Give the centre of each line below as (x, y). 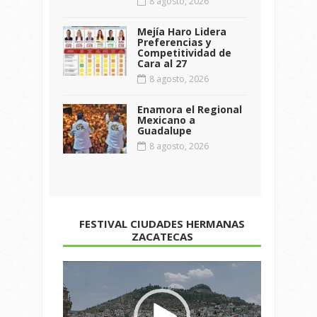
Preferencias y (174, 42)
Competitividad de (184, 53)
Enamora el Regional (190, 110)
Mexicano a (166, 120)
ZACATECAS (162, 237)
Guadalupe (165, 131)
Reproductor (91, 269)
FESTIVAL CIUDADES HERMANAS (162, 224)
